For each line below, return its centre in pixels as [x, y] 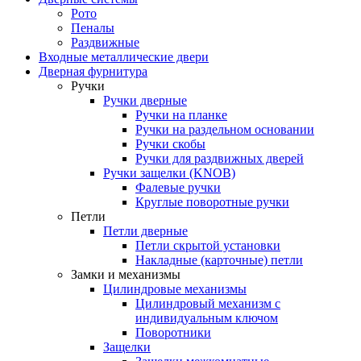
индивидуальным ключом [207, 317]
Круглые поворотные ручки [212, 201]
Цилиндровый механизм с [208, 303]
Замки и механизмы [126, 274]
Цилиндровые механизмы [175, 288]
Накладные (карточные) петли [219, 259]
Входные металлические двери [124, 56]
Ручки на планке [181, 114]
